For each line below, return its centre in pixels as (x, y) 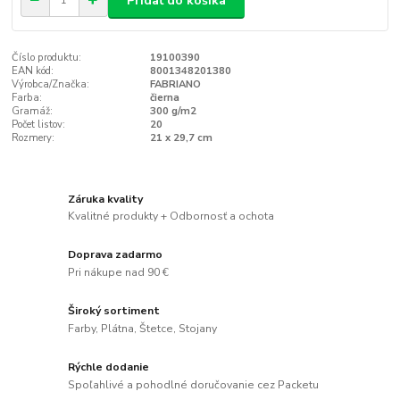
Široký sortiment (114, 311)
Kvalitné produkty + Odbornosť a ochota (171, 217)
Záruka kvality (106, 199)
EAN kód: (33, 71)
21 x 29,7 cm (181, 138)
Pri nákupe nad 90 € (119, 273)
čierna (164, 98)
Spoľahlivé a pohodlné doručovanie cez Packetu (194, 384)
